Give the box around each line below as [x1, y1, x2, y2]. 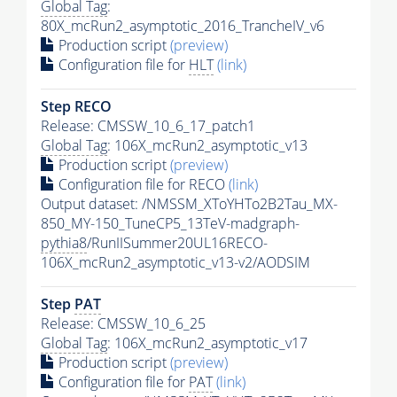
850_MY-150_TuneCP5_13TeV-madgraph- [41, 213, 300, 233]
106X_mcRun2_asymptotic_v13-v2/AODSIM [41, 252, 310, 272]
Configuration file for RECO [55, 174, 229, 194]
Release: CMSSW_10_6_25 [41, 313, 206, 333]
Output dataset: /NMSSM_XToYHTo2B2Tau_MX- [41, 193, 338, 214]
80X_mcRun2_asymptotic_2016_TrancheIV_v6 [41, 15, 324, 35]
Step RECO [41, 96, 112, 116]
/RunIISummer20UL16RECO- [87, 232, 268, 253]
